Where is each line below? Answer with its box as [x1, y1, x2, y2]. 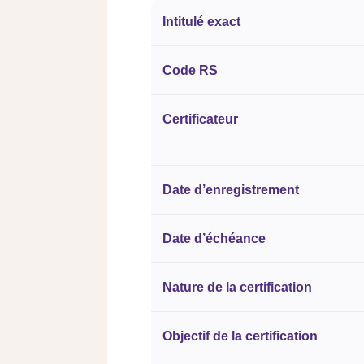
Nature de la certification [162, 280, 312, 294]
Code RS [162, 63, 218, 77]
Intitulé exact [162, 15, 240, 28]
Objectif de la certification [162, 329, 318, 343]
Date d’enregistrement [162, 183, 299, 197]
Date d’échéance [162, 232, 266, 245]
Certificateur [162, 112, 238, 126]
